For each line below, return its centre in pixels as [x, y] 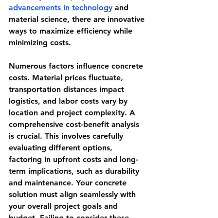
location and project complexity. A [73, 112]
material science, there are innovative [78, 19]
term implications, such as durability [75, 171]
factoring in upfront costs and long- [73, 159]
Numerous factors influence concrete [77, 66]
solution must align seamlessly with [73, 194]
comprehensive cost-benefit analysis [75, 124]
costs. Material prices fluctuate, [67, 77]
